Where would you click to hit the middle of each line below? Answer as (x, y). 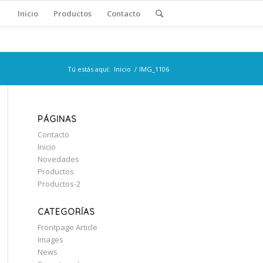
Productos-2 (59, 184)
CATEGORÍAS (66, 212)
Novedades (58, 159)
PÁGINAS (57, 119)
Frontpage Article (67, 227)
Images (50, 240)
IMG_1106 (154, 69)
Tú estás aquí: (89, 69)
